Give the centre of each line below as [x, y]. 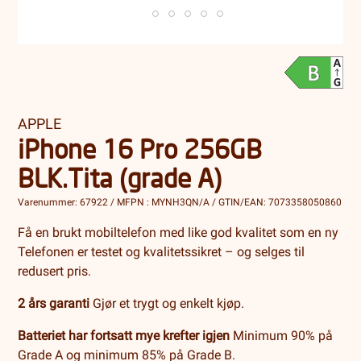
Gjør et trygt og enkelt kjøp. [167, 304]
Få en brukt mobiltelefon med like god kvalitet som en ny [178, 233]
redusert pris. [55, 272]
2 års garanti [54, 304]
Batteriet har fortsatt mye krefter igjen [124, 336]
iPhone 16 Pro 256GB [140, 149]
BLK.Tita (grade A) [120, 178]
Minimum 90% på [282, 336]
